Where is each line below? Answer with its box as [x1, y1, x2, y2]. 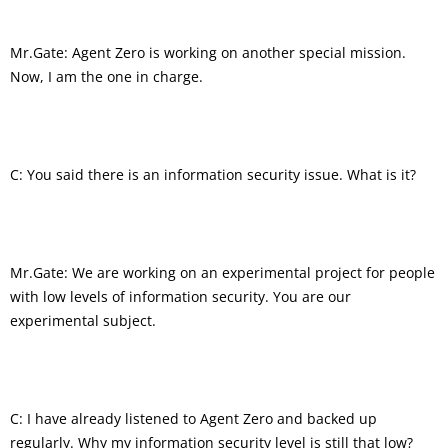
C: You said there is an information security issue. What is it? [10, 164, 416, 184]
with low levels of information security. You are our [10, 286, 351, 306]
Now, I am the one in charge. [10, 66, 203, 86]
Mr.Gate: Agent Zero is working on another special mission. [10, 42, 406, 62]
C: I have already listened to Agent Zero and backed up [10, 408, 377, 428]
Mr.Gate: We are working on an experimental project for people [10, 262, 435, 282]
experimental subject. [10, 310, 156, 330]
